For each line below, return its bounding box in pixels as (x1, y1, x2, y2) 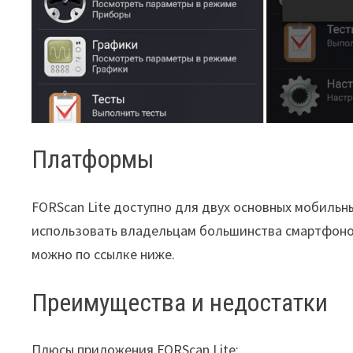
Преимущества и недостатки (32, 287, 329, 318)
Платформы (32, 143, 155, 174)
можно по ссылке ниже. (32, 244, 176, 263)
